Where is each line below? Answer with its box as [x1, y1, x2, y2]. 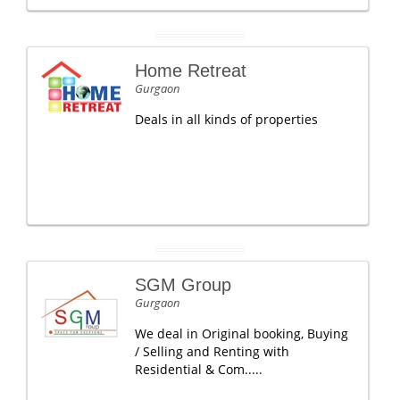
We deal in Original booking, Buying [135, 325, 348, 342]
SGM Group [135, 275, 231, 295]
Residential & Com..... [135, 361, 262, 378]
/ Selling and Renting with [135, 343, 289, 360]
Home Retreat [135, 61, 246, 80]
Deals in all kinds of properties [135, 111, 318, 128]
